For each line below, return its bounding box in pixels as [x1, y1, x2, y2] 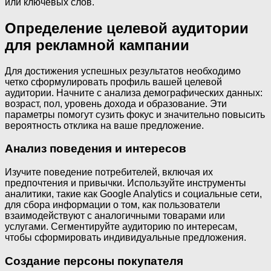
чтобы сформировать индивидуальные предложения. [5, 232, 246, 243]
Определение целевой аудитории [5, 19, 249, 36]
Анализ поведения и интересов [5, 142, 186, 155]
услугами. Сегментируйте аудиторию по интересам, [5, 221, 237, 232]
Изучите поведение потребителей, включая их [5, 167, 213, 178]
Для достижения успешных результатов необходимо [5, 65, 241, 76]
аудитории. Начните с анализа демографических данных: [5, 87, 263, 98]
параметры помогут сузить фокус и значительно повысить [5, 109, 265, 120]
